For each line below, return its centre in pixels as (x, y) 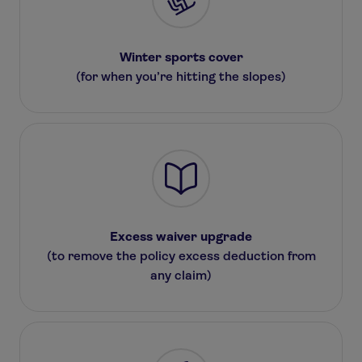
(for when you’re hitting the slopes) (181, 77)
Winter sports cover (181, 57)
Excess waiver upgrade (181, 237)
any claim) (181, 276)
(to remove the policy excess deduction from (181, 256)
